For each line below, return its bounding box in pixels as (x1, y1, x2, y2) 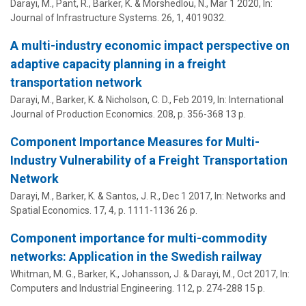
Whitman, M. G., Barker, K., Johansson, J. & (10, 268, 191, 280)
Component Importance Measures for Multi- (10, 135, 260, 150)
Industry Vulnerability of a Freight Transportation (10, 153, 288, 168)
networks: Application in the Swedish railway (10, 249, 262, 264)
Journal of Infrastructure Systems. (10, 12, 159, 24)
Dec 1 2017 (163, 191, 210, 202)
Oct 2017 (237, 268, 276, 280)
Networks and (226, 191, 286, 202)
